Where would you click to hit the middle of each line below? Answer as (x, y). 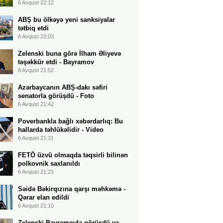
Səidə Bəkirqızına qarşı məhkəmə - (72, 189)
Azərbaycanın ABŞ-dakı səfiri (63, 87)
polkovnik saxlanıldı (49, 164)
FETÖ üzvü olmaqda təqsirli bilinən (73, 155)
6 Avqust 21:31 (36, 138)
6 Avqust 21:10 (36, 206)
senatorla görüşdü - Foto (56, 96)
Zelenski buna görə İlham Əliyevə (69, 54)
